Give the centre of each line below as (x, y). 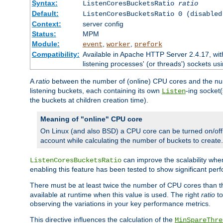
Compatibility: (56, 54)
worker (118, 44)
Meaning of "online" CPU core (91, 119)
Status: (44, 34)
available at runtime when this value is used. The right (115, 194)
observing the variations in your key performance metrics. (120, 203)
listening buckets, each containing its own (96, 90)
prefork (148, 44)
